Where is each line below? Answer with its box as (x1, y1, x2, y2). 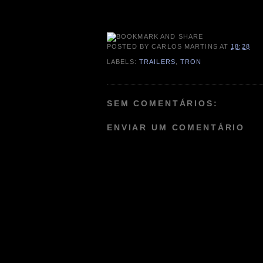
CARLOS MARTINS (151, 43, 218, 50)
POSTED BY (107, 43, 152, 50)
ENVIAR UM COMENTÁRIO (107, 123, 245, 133)
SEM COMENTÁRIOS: (107, 98, 218, 108)
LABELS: (107, 58, 139, 65)
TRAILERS (139, 58, 176, 65)
